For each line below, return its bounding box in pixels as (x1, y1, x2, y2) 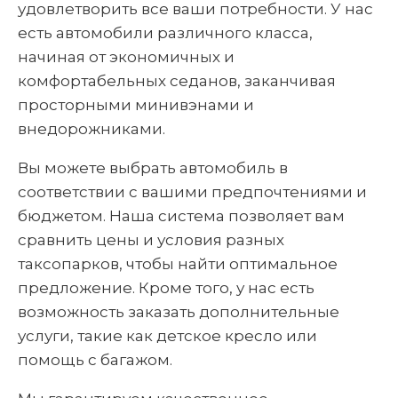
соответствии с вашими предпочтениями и (18, 183, 367, 201)
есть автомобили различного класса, (18, 24, 313, 42)
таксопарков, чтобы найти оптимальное (18, 255, 338, 273)
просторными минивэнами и (18, 96, 254, 114)
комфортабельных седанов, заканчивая (18, 72, 336, 90)
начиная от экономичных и (18, 48, 235, 66)
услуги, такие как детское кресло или (18, 327, 317, 345)
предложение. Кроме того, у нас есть (18, 279, 314, 297)
